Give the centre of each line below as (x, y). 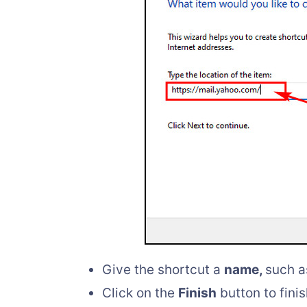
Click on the (140, 293)
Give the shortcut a (163, 269)
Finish (197, 293)
